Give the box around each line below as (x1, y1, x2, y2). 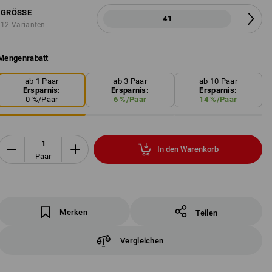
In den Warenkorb (157, 144, 219, 154)
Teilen (195, 208, 218, 217)
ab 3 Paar (113, 76, 147, 86)
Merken (59, 208, 87, 217)
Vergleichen (120, 236, 164, 245)
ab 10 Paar (199, 76, 237, 86)
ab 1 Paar (24, 76, 59, 86)
